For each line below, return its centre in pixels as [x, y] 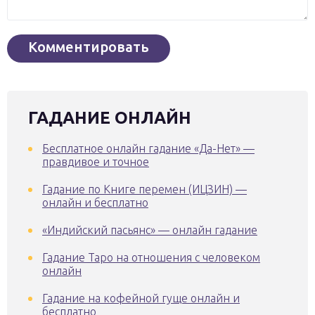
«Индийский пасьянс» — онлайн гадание [150, 230]
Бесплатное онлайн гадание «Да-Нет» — [148, 148]
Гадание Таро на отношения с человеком [151, 257]
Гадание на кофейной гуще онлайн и [141, 298]
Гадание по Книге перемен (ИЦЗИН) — [144, 189]
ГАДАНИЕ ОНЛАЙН [110, 117]
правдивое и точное [96, 161]
